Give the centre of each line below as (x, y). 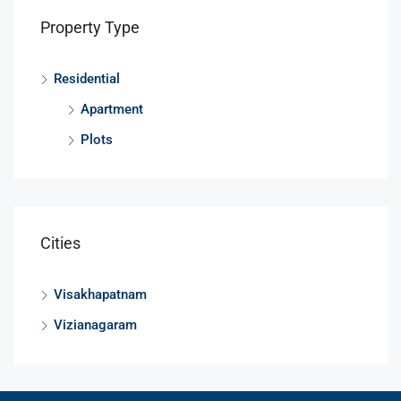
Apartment (112, 109)
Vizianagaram (95, 324)
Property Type (90, 27)
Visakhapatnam (100, 294)
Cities (60, 243)
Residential (87, 78)
